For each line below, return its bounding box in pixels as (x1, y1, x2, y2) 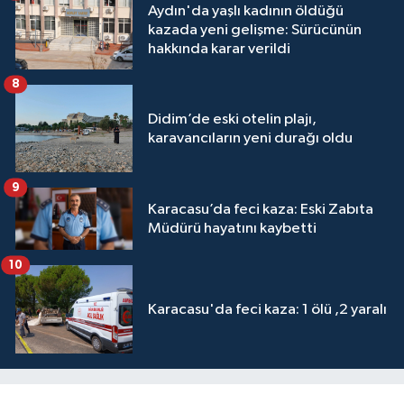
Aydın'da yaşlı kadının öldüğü (148, 4, 344, 20)
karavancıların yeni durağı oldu (148, 130, 353, 146)
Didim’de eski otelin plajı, (148, 111, 317, 127)
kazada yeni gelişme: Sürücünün (148, 23, 362, 39)
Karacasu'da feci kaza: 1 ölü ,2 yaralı (148, 301, 387, 317)
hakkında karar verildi (148, 41, 290, 58)
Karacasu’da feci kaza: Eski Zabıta (148, 201, 373, 217)
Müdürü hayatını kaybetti (148, 220, 317, 236)
